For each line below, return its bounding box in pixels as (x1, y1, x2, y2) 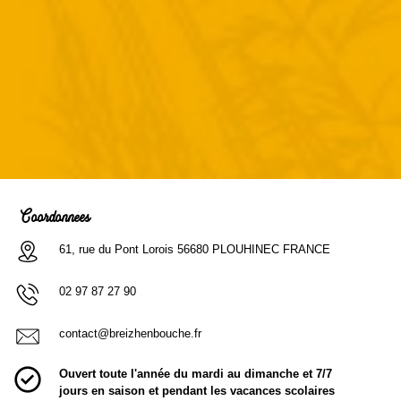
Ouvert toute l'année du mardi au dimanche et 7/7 (59, 366, 333, 380)
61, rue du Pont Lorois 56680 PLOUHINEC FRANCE (59, 242, 331, 256)
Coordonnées (21, 204, 90, 236)
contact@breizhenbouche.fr (59, 327, 202, 341)
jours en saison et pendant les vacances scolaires (59, 383, 336, 397)
